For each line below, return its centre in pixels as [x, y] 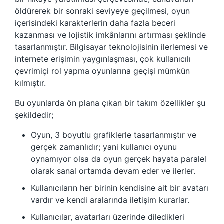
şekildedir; [34, 115]
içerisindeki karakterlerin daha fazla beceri [95, 23]
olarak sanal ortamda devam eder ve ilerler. [113, 171]
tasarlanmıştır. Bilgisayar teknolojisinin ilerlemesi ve [111, 47]
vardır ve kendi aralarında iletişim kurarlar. [110, 200]
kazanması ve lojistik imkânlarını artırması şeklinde [110, 35]
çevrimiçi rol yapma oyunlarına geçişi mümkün [102, 71]
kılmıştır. [30, 83]
